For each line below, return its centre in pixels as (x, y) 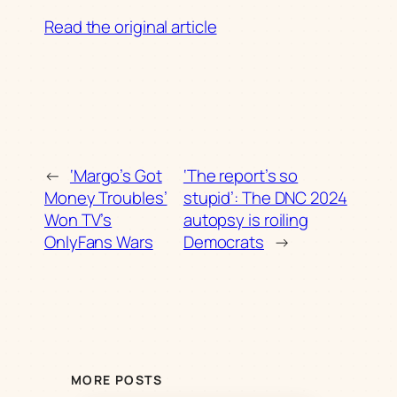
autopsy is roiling (246, 219)
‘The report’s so (241, 175)
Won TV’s (78, 219)
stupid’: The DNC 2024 (265, 197)
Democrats (223, 241)
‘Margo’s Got (116, 175)
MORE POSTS (117, 380)
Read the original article (131, 26)
